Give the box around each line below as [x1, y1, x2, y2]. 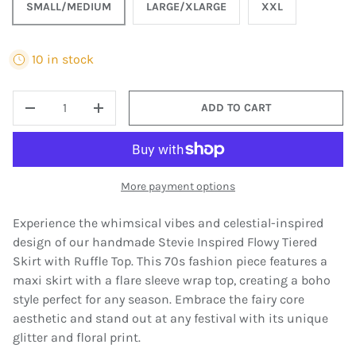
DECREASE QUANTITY [29, 109, 140, 123]
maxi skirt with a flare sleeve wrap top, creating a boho [13, 272, 331, 288]
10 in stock [32, 51, 94, 67]
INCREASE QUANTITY [98, 109, 205, 123]
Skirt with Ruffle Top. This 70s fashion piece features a [13, 253, 327, 269]
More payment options [121, 179, 235, 193]
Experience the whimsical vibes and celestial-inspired [13, 215, 323, 230]
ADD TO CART [201, 100, 271, 114]
